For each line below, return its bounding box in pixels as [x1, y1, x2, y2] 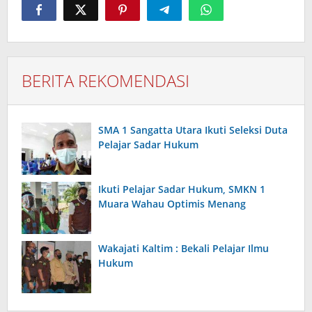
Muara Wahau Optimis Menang [98, 197, 246, 211]
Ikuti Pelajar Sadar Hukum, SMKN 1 [98, 182, 265, 196]
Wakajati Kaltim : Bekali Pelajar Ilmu [98, 242, 269, 256]
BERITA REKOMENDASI [22, 69, 189, 93]
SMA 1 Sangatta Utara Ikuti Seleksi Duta [98, 123, 288, 137]
